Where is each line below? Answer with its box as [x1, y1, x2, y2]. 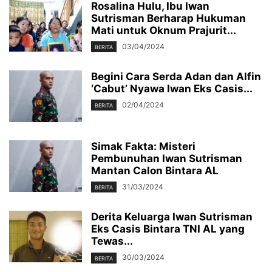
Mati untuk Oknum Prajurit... [91, 24, 236, 37]
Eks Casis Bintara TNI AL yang [91, 223, 245, 236]
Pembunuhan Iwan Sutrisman [91, 152, 242, 165]
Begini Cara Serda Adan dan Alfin [91, 70, 261, 83]
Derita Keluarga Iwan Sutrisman [91, 211, 253, 223]
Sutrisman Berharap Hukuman [91, 12, 246, 25]
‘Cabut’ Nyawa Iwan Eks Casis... [91, 83, 253, 95]
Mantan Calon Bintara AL [91, 165, 219, 177]
